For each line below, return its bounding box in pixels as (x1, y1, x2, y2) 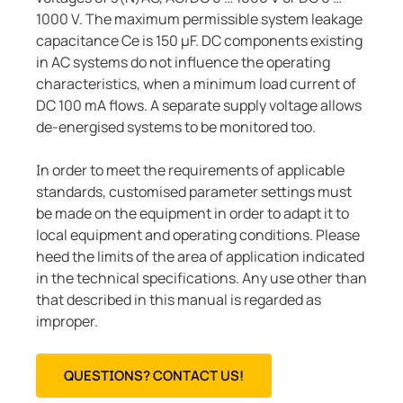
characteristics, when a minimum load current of (36, 74, 356, 94)
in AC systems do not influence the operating (36, 52, 330, 73)
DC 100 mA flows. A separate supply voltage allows (36, 95, 362, 116)
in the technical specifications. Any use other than (36, 268, 367, 289)
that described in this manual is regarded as (36, 290, 321, 310)
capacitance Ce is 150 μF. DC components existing (36, 31, 363, 51)
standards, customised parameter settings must (36, 182, 352, 202)
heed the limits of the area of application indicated (36, 246, 364, 267)
